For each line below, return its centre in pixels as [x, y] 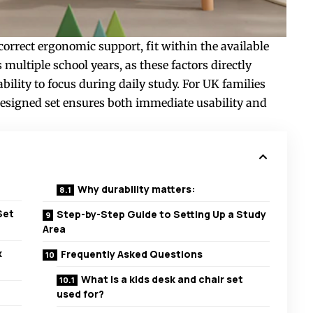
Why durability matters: [137, 189]
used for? [81, 294]
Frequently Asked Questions [132, 254]
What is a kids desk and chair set [162, 279]
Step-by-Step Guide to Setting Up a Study [162, 214]
